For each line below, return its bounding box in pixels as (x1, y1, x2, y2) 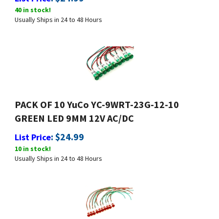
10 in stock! (15, 140, 51, 149)
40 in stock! (15, 1, 51, 10)
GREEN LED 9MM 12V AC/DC (15, 108, 134, 120)
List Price (15, 127, 51, 138)
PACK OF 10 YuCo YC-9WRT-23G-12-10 (15, 94, 179, 106)
